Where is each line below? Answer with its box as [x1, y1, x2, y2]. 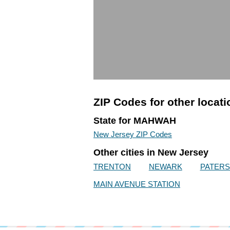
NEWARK [148, 162, 182, 171]
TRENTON [93, 162, 131, 171]
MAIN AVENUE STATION [93, 179, 180, 188]
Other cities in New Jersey [93, 147, 208, 158]
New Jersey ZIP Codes [93, 130, 172, 139]
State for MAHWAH [93, 115, 176, 126]
